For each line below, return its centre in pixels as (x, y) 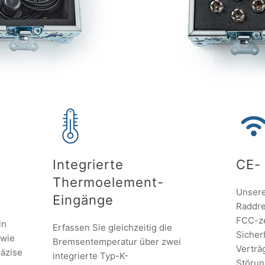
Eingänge (83, 200)
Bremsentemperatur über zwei (117, 242)
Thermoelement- (108, 182)
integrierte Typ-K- (91, 256)
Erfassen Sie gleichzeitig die (112, 228)
